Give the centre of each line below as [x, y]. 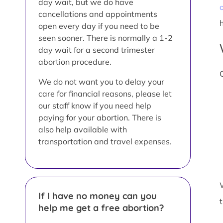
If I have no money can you [98, 196]
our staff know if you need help [95, 105]
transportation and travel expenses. [105, 141]
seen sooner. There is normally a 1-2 [106, 38]
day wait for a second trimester [97, 50]
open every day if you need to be [99, 26]
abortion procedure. [75, 61]
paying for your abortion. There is [100, 117]
